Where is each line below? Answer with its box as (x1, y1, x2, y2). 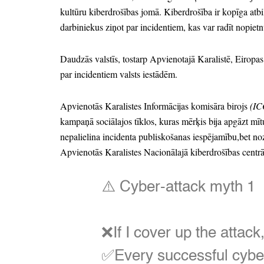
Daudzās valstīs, (60, 52, 120, 65)
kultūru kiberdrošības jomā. (60, 5, 161, 18)
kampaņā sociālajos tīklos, (60, 115, 157, 127)
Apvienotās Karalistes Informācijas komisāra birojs (60, 100, 250, 112)
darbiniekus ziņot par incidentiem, (60, 21, 186, 33)
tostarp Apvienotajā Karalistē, (120, 52, 233, 65)
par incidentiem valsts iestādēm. (60, 68, 177, 80)
